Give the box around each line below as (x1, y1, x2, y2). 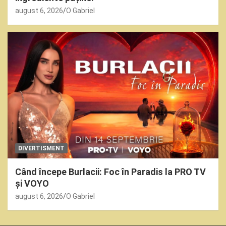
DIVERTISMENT (18, 145, 65, 152)
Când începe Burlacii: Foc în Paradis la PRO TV (15, 166, 206, 178)
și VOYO (15, 178, 49, 189)
